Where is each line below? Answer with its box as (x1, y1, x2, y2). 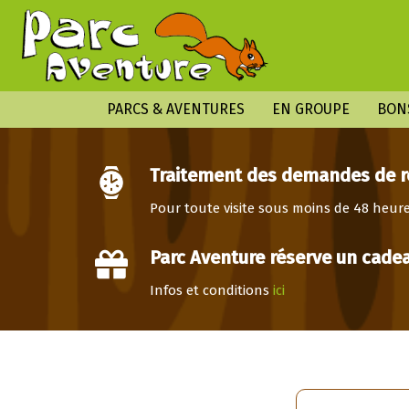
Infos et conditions (149, 282, 273, 299)
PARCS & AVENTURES (107, 100, 245, 118)
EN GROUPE (272, 100, 350, 118)
